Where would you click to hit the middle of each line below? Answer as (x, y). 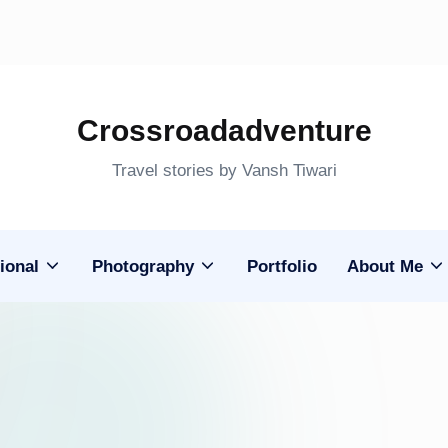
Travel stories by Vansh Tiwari (224, 170)
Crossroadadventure (224, 130)
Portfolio (282, 266)
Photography (143, 266)
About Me (385, 266)
